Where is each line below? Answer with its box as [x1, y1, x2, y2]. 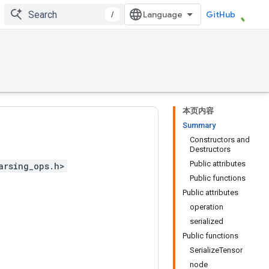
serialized [190, 217, 223, 226]
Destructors [190, 145, 231, 154]
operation [190, 202, 223, 211]
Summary [183, 121, 216, 130]
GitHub [206, 9, 235, 20]
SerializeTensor [190, 246, 243, 255]
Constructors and [190, 135, 250, 144]
